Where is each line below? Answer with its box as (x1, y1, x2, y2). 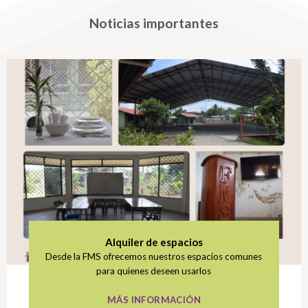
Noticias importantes (89, 15, 219, 31)
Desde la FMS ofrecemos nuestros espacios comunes (45, 251, 263, 263)
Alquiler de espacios (104, 235, 203, 248)
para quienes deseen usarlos (96, 265, 212, 277)
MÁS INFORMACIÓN (107, 294, 201, 305)
